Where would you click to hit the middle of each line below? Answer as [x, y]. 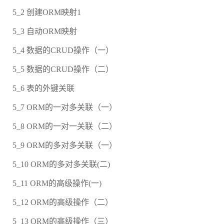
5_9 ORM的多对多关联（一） [65, 145]
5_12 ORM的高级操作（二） [63, 202]
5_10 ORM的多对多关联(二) [61, 164]
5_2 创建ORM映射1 [47, 12]
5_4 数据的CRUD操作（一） [63, 50]
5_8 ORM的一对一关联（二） [65, 126]
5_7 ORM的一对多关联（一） [65, 107]
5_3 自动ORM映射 [45, 31]
